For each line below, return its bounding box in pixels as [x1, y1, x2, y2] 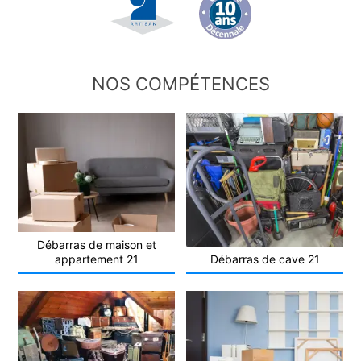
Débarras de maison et [36, 238, 156, 252]
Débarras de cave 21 [210, 252, 320, 267]
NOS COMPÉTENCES [91, 73, 270, 95]
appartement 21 [54, 252, 139, 267]
